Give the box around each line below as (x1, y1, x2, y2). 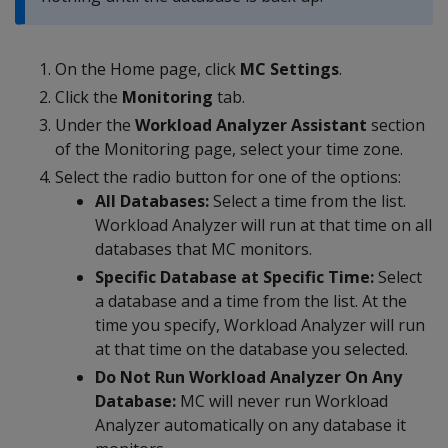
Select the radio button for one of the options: (55, 166, 401, 188)
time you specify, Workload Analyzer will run (95, 314, 425, 336)
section (367, 114, 425, 136)
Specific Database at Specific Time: (95, 266, 374, 288)
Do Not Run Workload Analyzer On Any (95, 366, 402, 388)
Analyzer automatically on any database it (95, 414, 406, 436)
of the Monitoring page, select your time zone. (55, 138, 403, 160)
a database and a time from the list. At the (95, 290, 407, 312)
